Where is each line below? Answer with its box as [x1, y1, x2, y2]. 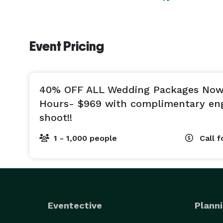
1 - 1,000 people [54, 133, 117, 143]
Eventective [48, 200, 102, 211]
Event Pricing [29, 39, 104, 54]
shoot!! [39, 111, 72, 123]
